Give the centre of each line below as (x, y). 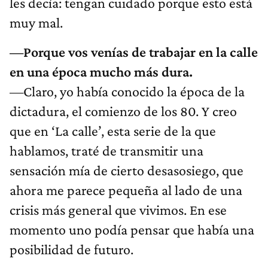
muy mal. (36, 23)
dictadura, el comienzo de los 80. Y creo (123, 111)
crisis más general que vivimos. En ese (118, 210)
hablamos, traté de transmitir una (106, 151)
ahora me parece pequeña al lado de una (126, 190)
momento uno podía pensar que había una (132, 230)
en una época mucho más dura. (101, 72)
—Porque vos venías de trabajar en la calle (134, 52)
